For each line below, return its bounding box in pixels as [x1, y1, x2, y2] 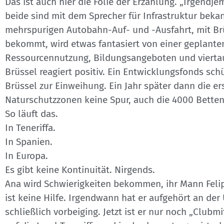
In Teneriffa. [5, 122, 55, 133]
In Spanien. [5, 136, 52, 147]
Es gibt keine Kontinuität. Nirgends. [5, 164, 155, 175]
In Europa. [5, 150, 48, 161]
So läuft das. [5, 108, 58, 119]
